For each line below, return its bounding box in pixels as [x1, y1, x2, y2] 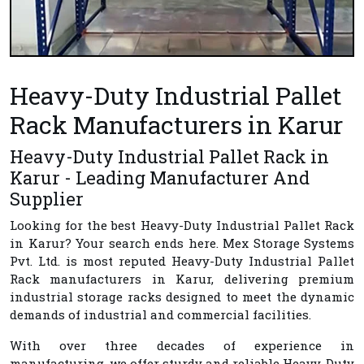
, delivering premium [211, 270, 355, 287]
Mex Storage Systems [223, 234, 354, 251]
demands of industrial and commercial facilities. [10, 305, 311, 323]
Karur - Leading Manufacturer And [10, 165, 310, 189]
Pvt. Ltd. [10, 252, 60, 269]
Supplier [10, 186, 84, 210]
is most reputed [60, 252, 171, 269]
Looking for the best [10, 216, 141, 233]
